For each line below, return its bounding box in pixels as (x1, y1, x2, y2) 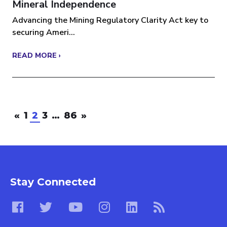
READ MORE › (12, 51, 61, 61)
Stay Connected (10, 176, 96, 188)
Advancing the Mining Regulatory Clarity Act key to (12, 15, 208, 26)
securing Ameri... (12, 27, 75, 39)
